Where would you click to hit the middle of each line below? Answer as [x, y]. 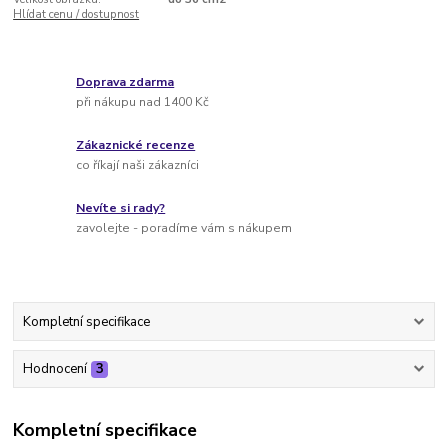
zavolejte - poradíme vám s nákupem [184, 227]
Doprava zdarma [125, 82]
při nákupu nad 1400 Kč [143, 101]
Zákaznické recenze [136, 145]
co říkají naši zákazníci [138, 164]
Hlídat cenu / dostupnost [76, 14]
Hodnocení [54, 369]
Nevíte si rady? [121, 208]
